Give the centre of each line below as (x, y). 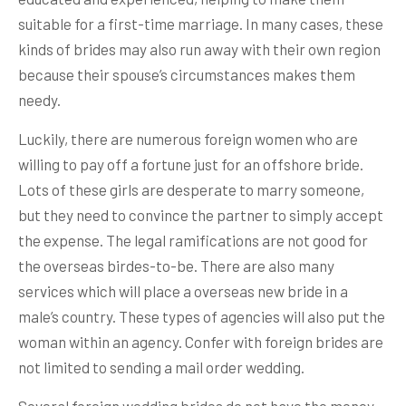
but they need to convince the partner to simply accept (201, 215)
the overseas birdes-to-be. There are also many (176, 266)
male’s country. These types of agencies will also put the (202, 316)
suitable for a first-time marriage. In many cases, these (201, 24)
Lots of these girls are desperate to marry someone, (191, 189)
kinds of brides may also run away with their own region (199, 49)
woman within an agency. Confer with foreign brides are (201, 342)
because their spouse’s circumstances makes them (187, 74)
